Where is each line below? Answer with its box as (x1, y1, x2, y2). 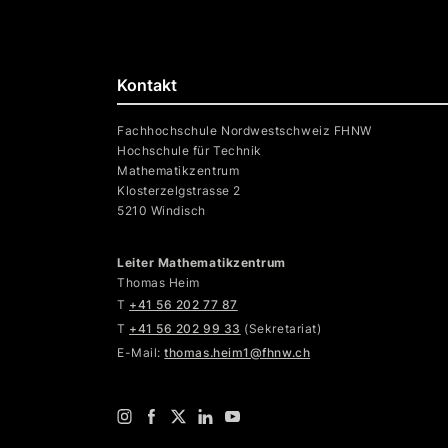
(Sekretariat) (240, 321, 322, 336)
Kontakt (117, 75, 177, 95)
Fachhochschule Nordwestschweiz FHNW (117, 123, 372, 138)
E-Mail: (117, 345, 165, 360)
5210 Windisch (117, 203, 207, 218)
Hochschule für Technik (117, 143, 262, 158)
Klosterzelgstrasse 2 (117, 183, 241, 198)
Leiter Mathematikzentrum (117, 255, 286, 270)
